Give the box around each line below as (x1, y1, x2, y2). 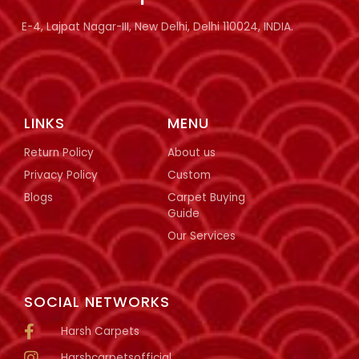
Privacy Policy (24, 167, 98, 183)
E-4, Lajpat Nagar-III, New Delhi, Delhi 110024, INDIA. (22, 18, 294, 34)
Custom (167, 167, 212, 183)
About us (167, 145, 216, 160)
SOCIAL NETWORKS (24, 292, 170, 312)
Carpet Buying (167, 190, 246, 205)
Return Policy (24, 145, 94, 160)
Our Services (167, 228, 236, 244)
